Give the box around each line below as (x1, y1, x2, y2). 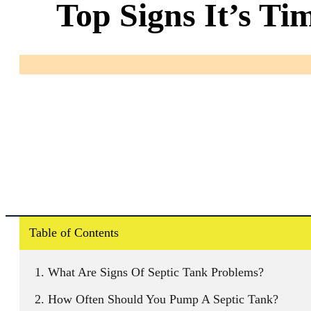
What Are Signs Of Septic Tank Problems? (48, 265, 264, 280)
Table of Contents (28, 226, 119, 240)
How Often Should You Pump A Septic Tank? (48, 292, 279, 307)
